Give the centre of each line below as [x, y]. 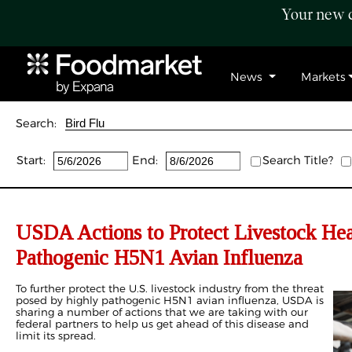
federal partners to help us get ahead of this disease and [162, 324]
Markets [323, 77]
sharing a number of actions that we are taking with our [162, 312]
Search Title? [298, 160]
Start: [31, 160]
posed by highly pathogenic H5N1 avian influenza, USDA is [170, 300]
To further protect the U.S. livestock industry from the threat [170, 288]
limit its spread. [56, 335]
